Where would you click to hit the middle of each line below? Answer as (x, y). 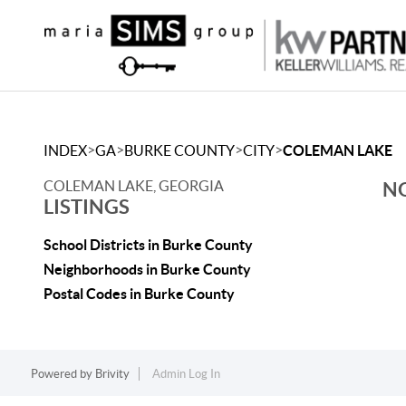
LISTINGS (87, 206)
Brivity (112, 374)
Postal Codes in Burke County (139, 294)
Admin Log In (186, 374)
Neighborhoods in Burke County (147, 269)
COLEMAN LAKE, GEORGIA (134, 186)
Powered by (63, 374)
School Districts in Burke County (148, 245)
